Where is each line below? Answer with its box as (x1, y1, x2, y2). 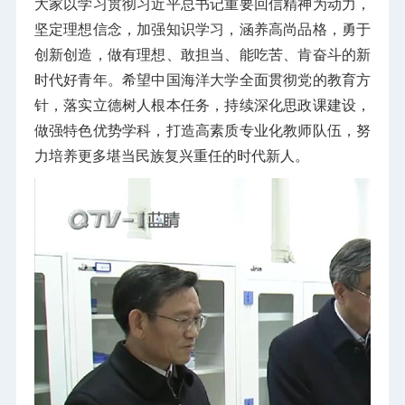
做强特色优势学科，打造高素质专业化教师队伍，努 (33, 122, 372, 138)
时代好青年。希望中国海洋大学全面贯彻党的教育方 (33, 71, 372, 88)
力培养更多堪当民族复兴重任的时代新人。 (33, 147, 309, 164)
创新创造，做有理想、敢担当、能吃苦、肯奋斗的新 (33, 46, 372, 62)
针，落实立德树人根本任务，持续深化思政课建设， (33, 97, 372, 113)
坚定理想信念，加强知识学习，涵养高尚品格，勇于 (33, 21, 372, 37)
